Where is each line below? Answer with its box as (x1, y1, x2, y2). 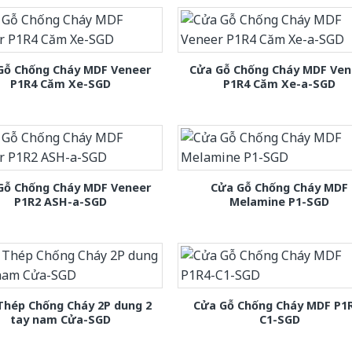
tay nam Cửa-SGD (10, 311, 112, 327)
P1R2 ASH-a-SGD (14, 193, 108, 209)
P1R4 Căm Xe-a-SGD (223, 75, 336, 91)
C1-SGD (258, 311, 300, 327)
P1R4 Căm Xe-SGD (10, 75, 112, 91)
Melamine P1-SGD (229, 193, 330, 209)
